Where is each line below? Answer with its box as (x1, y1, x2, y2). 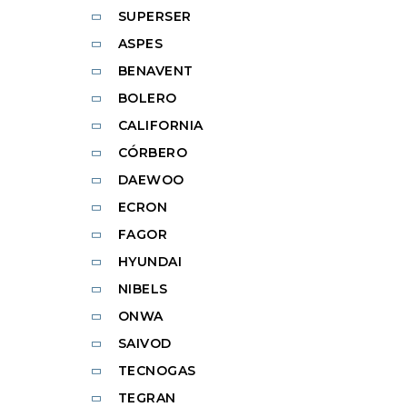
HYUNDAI (117, 253, 182, 270)
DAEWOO (117, 171, 184, 188)
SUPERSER (117, 7, 192, 25)
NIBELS (117, 280, 168, 297)
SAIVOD (117, 334, 172, 352)
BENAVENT (117, 62, 194, 79)
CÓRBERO (117, 144, 187, 161)
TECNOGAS (117, 362, 196, 379)
